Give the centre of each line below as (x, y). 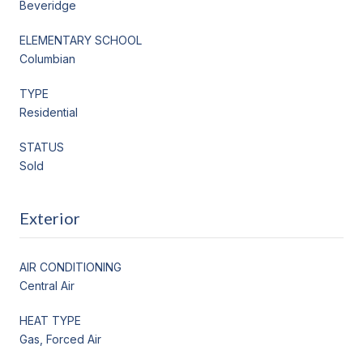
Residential (49, 112)
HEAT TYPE (50, 320)
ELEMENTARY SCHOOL (81, 40)
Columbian (47, 58)
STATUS (42, 147)
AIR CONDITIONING (70, 267)
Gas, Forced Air (60, 339)
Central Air (47, 285)
